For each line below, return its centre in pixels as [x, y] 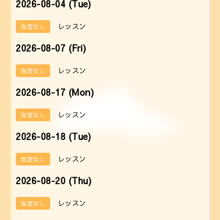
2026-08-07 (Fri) [51, 48]
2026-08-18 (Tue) [54, 136]
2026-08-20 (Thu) [54, 180]
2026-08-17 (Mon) [55, 92]
